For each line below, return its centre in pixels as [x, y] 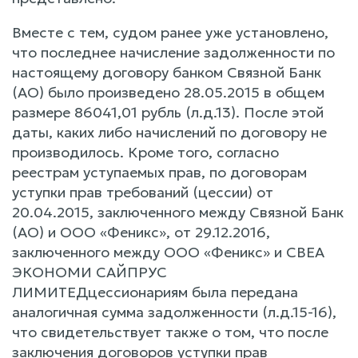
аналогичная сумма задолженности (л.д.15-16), [174, 312]
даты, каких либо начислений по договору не [169, 132]
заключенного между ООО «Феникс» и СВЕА [168, 252]
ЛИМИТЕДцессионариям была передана [155, 292]
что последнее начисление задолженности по [173, 52]
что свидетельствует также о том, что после [170, 332]
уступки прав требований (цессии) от [143, 192]
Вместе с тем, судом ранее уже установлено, [170, 32]
